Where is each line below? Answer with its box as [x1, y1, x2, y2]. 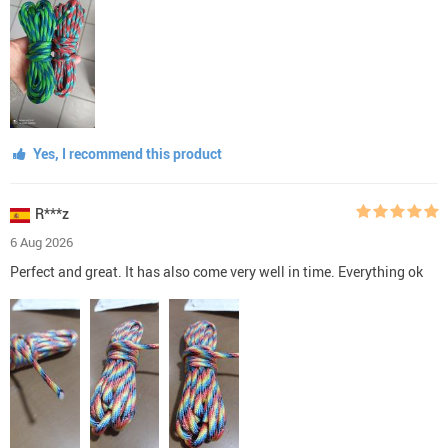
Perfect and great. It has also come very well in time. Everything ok [10, 261, 423, 281]
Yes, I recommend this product [29, 143, 222, 163]
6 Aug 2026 [10, 232, 73, 251]
